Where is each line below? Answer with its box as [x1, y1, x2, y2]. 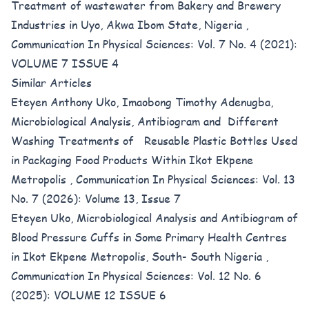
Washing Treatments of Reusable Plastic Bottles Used [11, 132, 297, 148]
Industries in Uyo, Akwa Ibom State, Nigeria [11, 17, 246, 32]
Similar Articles [11, 74, 92, 90]
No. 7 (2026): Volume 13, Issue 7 [11, 190, 181, 206]
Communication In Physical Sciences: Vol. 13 [76, 171, 295, 187]
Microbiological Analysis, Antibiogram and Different [11, 113, 279, 129]
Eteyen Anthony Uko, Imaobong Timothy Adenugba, [11, 94, 273, 110]
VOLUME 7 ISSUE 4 [11, 55, 119, 71]
